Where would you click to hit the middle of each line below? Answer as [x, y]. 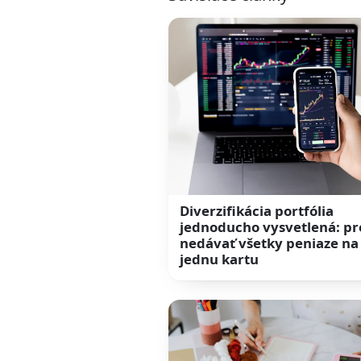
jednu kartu [220, 259]
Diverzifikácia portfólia [257, 210]
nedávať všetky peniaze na [270, 243]
